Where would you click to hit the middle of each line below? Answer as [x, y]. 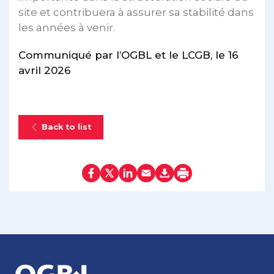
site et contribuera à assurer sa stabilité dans [136, 12]
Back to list [66, 127]
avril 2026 [45, 70]
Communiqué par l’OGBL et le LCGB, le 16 [128, 55]
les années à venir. [67, 27]
